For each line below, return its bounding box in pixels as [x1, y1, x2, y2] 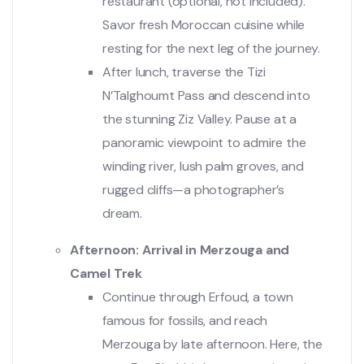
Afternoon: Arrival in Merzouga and [70, 240, 290, 258]
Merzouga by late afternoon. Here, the [102, 335, 323, 353]
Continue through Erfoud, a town [102, 288, 293, 305]
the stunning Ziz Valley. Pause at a [102, 110, 297, 128]
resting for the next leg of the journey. [102, 39, 321, 57]
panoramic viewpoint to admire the [102, 133, 306, 151]
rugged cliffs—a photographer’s [102, 180, 285, 198]
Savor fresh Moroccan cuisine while [102, 15, 305, 33]
